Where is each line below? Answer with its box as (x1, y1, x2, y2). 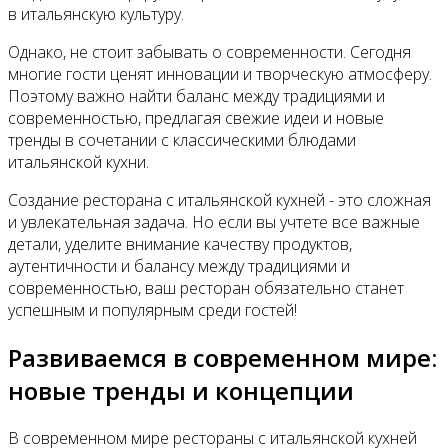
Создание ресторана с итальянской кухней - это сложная (8, 188, 431, 211)
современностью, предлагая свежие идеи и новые (8, 106, 384, 129)
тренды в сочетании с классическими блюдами (8, 128, 356, 151)
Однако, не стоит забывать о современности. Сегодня (8, 40, 411, 63)
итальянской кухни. (8, 150, 149, 173)
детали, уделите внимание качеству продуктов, (8, 232, 352, 255)
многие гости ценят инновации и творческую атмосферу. (8, 62, 432, 85)
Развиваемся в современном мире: (8, 340, 437, 374)
